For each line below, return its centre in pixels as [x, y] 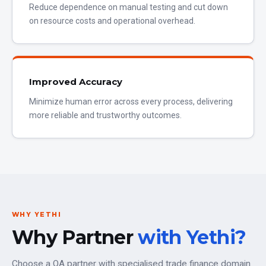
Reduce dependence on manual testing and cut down [129, 7]
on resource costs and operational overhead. [112, 21]
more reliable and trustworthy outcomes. [105, 115]
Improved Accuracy [76, 82]
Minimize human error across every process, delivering [131, 102]
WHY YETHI [37, 215]
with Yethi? [192, 237]
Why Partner [75, 237]
